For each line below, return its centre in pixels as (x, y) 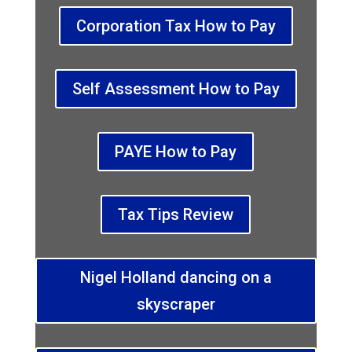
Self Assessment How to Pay (176, 89)
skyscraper (176, 304)
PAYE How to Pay (176, 152)
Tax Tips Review (176, 215)
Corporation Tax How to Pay (176, 26)
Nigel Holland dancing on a (176, 278)
